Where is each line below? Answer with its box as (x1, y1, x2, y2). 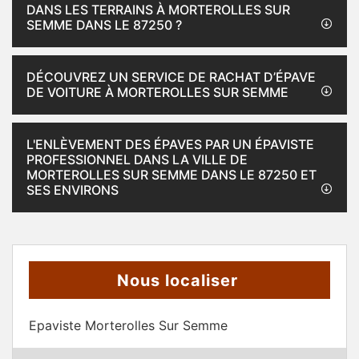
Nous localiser (117, 271, 238, 290)
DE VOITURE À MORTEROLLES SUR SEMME (26, 84, 288, 100)
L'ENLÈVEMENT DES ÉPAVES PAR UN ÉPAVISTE (26, 136, 314, 152)
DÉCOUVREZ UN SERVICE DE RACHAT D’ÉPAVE (26, 69, 316, 85)
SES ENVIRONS (26, 182, 119, 198)
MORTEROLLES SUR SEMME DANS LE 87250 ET (26, 167, 317, 183)
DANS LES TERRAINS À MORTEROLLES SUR (26, 2, 290, 18)
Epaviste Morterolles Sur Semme (29, 317, 228, 333)
